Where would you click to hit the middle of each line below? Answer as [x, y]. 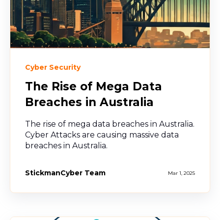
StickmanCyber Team [65, 173]
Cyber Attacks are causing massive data [102, 135]
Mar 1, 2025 [181, 173]
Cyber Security [53, 67]
